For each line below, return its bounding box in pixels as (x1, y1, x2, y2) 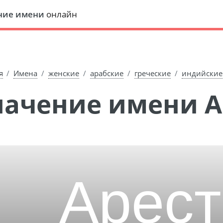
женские (48, 68, 80, 78)
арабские (90, 68, 124, 78)
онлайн (44, 8, 77, 20)
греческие (134, 68, 171, 78)
